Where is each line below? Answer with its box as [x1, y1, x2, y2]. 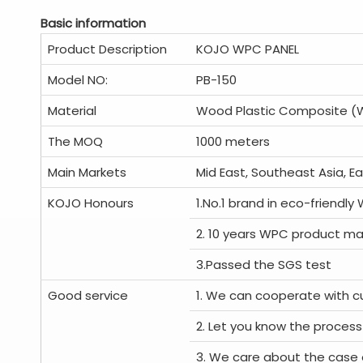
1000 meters [196, 133, 270, 150]
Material [48, 102, 96, 119]
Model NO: [48, 71, 108, 88]
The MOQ [48, 133, 103, 150]
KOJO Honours [48, 194, 134, 211]
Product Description [48, 41, 167, 58]
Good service [48, 287, 128, 304]
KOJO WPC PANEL [196, 41, 299, 58]
